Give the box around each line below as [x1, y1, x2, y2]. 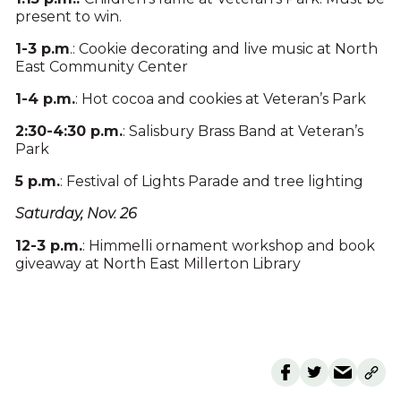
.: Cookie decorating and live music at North [69, 40, 378, 58]
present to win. [14, 8, 122, 26]
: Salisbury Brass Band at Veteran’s [122, 123, 363, 141]
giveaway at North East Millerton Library [14, 255, 301, 273]
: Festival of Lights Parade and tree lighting [59, 173, 363, 191]
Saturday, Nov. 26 [14, 205, 137, 223]
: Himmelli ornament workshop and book [81, 237, 375, 255]
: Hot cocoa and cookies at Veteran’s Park [74, 90, 366, 108]
